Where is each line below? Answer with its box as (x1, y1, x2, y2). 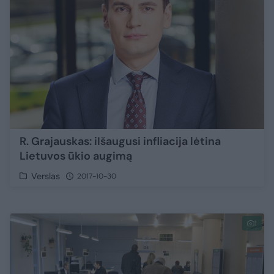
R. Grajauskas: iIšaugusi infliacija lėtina (20, 133, 221, 149)
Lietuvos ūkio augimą (20, 148, 132, 163)
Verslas (31, 170, 61, 182)
